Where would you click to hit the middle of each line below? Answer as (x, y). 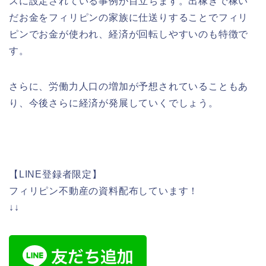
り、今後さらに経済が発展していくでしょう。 (114, 103)
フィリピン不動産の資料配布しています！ (104, 191)
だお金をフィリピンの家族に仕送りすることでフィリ (129, 18)
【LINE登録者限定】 (56, 175)
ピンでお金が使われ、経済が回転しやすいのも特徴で (129, 34)
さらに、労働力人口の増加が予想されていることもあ (129, 87)
